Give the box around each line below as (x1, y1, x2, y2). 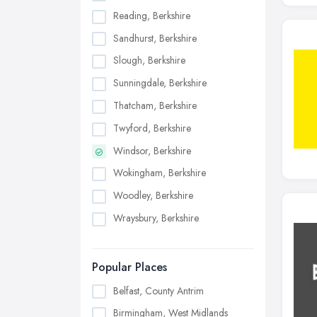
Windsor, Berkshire (113, 143, 191, 158)
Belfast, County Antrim (113, 283, 204, 298)
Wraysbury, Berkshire (113, 210, 199, 225)
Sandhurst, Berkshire (113, 30, 197, 45)
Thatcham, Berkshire (113, 98, 197, 113)
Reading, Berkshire (113, 8, 190, 23)
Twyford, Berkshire (113, 120, 191, 135)
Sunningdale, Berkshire (113, 76, 207, 91)
